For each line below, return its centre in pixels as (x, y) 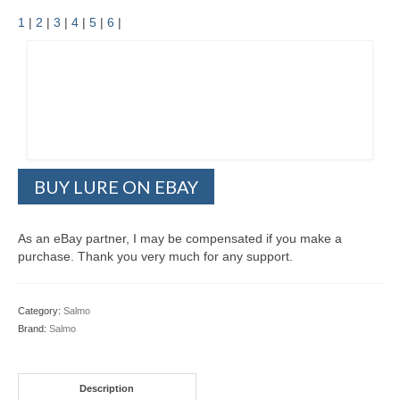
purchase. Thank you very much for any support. (155, 256)
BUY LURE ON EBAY (116, 187)
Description (107, 388)
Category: (41, 311)
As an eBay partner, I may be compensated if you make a (180, 238)
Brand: (33, 329)
